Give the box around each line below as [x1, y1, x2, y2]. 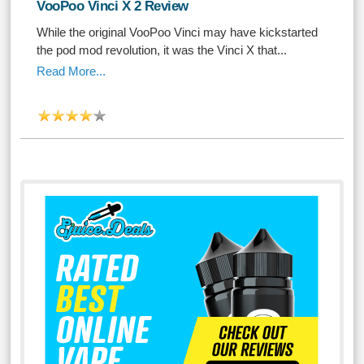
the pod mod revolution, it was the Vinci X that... [37, 43, 288, 57]
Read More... [37, 64, 106, 78]
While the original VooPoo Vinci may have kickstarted [37, 25, 318, 39]
